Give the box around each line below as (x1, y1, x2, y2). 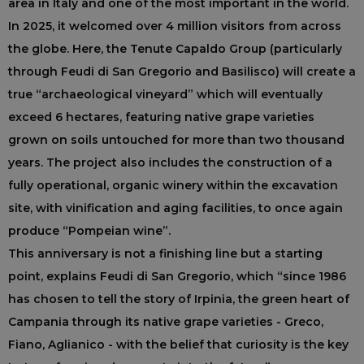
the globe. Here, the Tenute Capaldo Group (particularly (8, 41, 342, 56)
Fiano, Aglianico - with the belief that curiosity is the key (8, 336, 349, 352)
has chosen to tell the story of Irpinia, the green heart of (8, 291, 349, 306)
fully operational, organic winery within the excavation (8, 177, 338, 193)
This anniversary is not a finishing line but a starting (8, 245, 323, 261)
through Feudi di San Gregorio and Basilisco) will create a (8, 63, 356, 79)
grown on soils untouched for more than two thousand (8, 132, 344, 147)
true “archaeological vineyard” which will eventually (8, 86, 323, 102)
